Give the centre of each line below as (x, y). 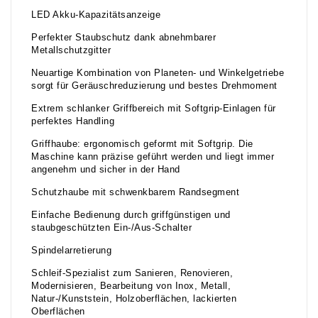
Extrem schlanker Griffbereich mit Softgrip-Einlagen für (154, 109)
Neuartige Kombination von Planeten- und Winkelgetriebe (158, 73)
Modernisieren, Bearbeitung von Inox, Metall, (131, 286)
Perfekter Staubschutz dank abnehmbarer (124, 38)
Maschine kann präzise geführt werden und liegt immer (153, 157)
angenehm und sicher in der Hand (106, 170)
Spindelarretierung (71, 251)
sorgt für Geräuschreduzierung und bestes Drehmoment (154, 86)
